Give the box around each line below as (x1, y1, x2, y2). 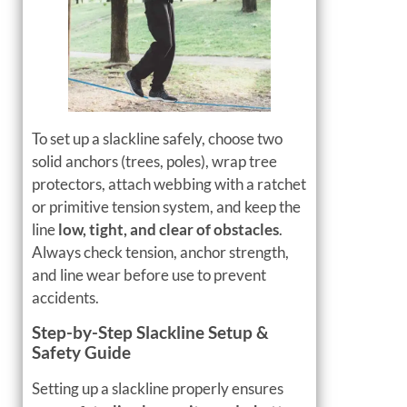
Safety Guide (32, 341, 131, 362)
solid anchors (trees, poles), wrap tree (32, 152, 277, 172)
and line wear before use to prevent (32, 265, 266, 285)
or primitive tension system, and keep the (32, 197, 301, 217)
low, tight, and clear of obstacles (58, 220, 279, 240)
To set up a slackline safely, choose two (32, 129, 283, 149)
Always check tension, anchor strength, (32, 243, 289, 263)
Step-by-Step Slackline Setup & (32, 321, 269, 342)
